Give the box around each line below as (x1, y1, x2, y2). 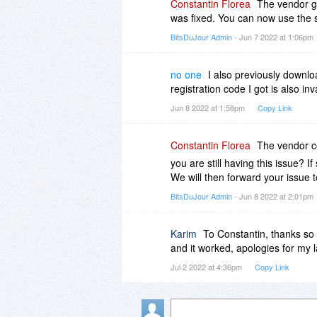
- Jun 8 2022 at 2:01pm (232, 190, 316, 202)
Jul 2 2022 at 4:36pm (171, 260, 244, 272)
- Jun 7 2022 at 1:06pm (232, 30, 316, 42)
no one (171, 67, 202, 81)
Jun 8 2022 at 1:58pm (171, 101, 247, 113)
